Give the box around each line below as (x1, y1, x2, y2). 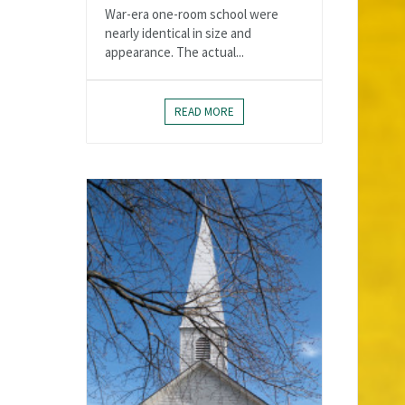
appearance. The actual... (105, 42, 244, 61)
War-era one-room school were (105, 5, 278, 23)
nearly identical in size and (105, 24, 251, 42)
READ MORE (174, 103, 234, 119)
